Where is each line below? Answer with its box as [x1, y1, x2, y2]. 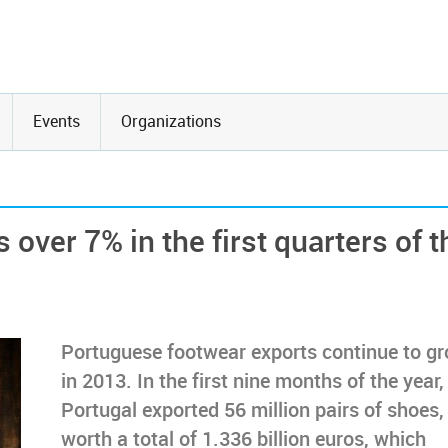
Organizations [121, 112, 221, 131]
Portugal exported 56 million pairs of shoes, [61, 399, 444, 422]
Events [33, 112, 80, 131]
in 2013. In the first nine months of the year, [61, 370, 444, 393]
